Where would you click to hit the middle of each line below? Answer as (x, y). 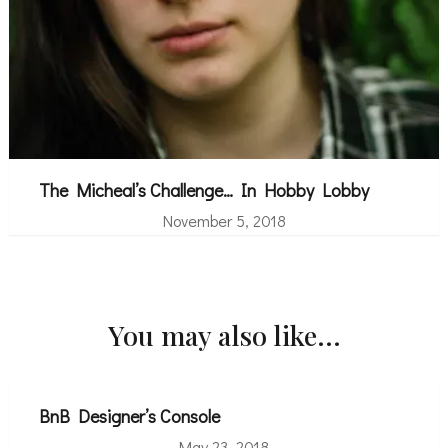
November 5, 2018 (224, 220)
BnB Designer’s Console (129, 415)
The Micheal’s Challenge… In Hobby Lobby (203, 189)
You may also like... (224, 334)
